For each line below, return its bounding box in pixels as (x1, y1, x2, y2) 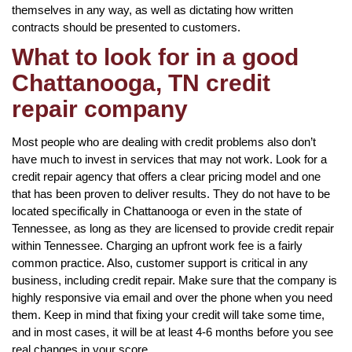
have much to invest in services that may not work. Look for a (12, 152, 327, 166)
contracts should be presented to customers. (12, 20, 240, 34)
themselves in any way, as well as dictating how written (12, 2, 293, 16)
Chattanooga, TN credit (12, 69, 270, 96)
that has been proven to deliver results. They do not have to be (12, 186, 330, 200)
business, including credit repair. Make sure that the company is (12, 273, 337, 287)
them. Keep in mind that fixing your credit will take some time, (12, 307, 324, 321)
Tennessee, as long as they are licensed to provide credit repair (12, 221, 334, 235)
